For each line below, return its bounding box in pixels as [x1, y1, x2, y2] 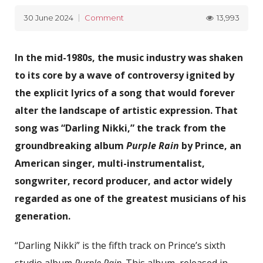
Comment [85, 13, 124, 23]
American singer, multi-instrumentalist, [15, 157, 205, 170]
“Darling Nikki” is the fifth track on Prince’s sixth [15, 239, 225, 252]
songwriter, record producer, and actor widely [15, 174, 232, 187]
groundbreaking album [15, 139, 126, 152]
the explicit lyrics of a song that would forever [15, 86, 235, 99]
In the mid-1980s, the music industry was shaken [15, 51, 243, 64]
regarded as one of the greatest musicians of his [15, 192, 246, 205]
